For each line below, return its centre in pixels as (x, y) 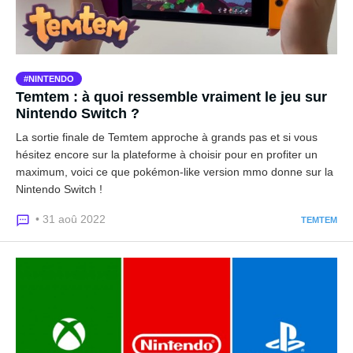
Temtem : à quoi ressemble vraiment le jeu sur (171, 97)
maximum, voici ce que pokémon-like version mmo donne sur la (175, 172)
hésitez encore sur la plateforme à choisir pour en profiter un (167, 154)
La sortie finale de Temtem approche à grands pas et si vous (167, 137)
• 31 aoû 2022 (71, 219)
